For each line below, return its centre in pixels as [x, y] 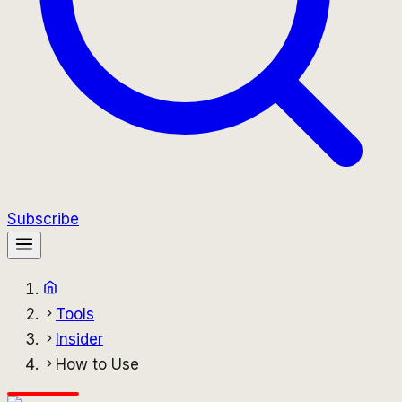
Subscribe [43, 219]
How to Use [97, 364]
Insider [79, 339]
